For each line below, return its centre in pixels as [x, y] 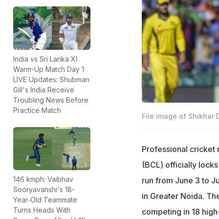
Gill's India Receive [44, 89]
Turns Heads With [42, 210]
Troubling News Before [51, 100]
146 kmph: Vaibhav [43, 179]
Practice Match [37, 110]
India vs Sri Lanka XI [45, 59]
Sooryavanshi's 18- [44, 190]
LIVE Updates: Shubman [51, 79]
